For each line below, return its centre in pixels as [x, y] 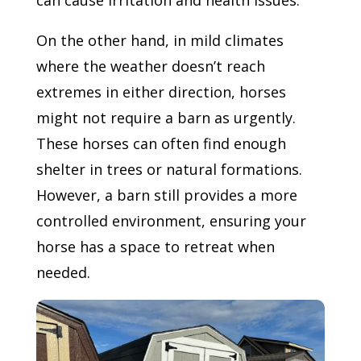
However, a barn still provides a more [166, 195]
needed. [63, 272]
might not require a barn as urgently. [166, 117]
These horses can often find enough [161, 143]
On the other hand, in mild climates [160, 40]
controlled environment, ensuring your [171, 220]
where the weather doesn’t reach [150, 66]
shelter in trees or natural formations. [169, 169]
